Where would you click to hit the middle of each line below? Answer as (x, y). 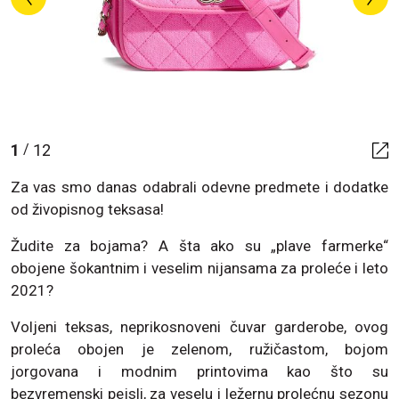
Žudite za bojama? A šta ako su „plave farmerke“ (199, 245)
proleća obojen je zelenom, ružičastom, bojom (199, 349)
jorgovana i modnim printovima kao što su (199, 371)
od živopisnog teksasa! (87, 209)
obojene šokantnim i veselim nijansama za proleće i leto (199, 268)
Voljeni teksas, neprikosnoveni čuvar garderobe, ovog (199, 326)
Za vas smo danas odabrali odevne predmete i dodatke (199, 187)
